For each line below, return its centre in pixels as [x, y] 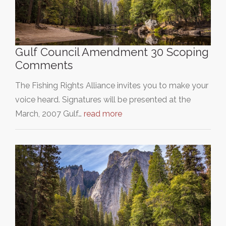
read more [103, 114]
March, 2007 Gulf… [49, 114]
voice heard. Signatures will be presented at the [103, 99]
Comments [44, 65]
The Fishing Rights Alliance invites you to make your [112, 85]
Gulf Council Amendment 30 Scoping [112, 52]
